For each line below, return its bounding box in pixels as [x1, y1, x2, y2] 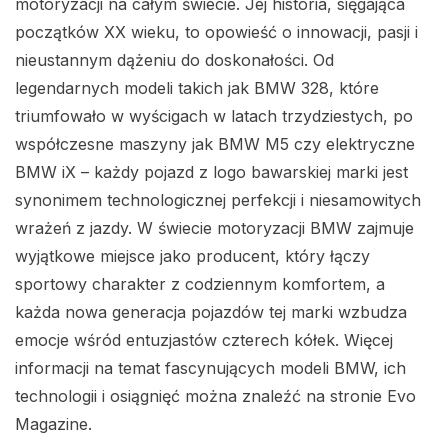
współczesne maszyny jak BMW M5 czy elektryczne [15, 133, 415, 154]
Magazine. [15, 413, 92, 434]
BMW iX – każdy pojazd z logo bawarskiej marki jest [15, 161, 408, 182]
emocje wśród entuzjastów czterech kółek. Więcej [15, 329, 393, 350]
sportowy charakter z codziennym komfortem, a [15, 273, 385, 294]
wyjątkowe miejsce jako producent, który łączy [15, 245, 370, 266]
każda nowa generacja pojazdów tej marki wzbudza [15, 301, 407, 322]
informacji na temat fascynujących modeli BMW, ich [15, 357, 406, 378]
